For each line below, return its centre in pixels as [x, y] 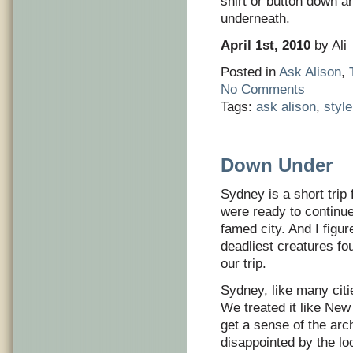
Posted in [250, 72]
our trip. [243, 264]
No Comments [263, 89]
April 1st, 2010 [266, 45]
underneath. [255, 19]
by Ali [329, 45]
